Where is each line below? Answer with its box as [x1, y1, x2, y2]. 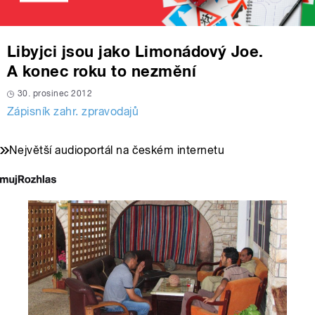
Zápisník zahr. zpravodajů [7, 105, 139, 119]
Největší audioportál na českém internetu [9, 143, 225, 157]
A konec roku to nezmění [7, 62, 197, 81]
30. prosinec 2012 [18, 89, 93, 99]
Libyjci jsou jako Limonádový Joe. [7, 42, 264, 61]
